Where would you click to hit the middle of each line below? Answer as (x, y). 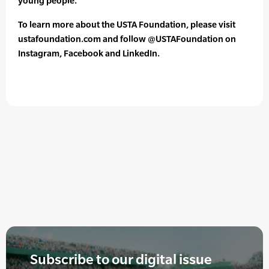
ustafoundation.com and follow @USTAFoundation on (127, 39)
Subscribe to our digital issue (121, 259)
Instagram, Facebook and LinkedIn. (89, 53)
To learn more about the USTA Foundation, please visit (127, 25)
